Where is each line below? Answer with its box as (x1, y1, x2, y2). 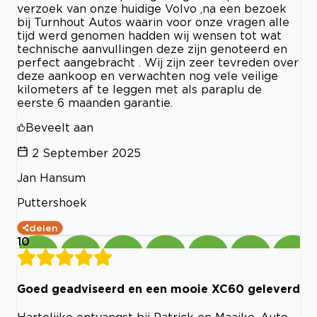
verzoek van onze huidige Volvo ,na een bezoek (17, 1, 287, 15)
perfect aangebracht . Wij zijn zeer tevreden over (17, 55, 299, 69)
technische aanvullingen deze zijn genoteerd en (17, 42, 287, 55)
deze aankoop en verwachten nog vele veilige (17, 69, 278, 82)
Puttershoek (17, 195, 87, 209)
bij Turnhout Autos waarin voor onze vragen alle (17, 15, 289, 28)
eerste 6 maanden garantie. (17, 96, 173, 109)
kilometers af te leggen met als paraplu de (17, 82, 262, 96)
